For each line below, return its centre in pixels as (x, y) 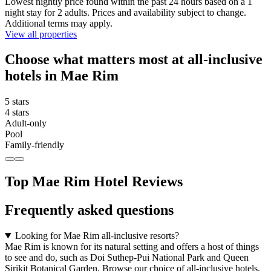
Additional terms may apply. (59, 23)
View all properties (41, 34)
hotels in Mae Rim (62, 76)
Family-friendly (34, 145)
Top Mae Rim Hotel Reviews (94, 182)
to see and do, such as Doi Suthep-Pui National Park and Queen (127, 258)
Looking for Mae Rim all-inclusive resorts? (97, 236)
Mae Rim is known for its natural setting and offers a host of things (132, 247)
